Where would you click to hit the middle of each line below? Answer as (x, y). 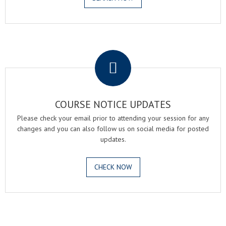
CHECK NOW (113, 167)
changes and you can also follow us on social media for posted (113, 129)
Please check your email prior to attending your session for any (113, 118)
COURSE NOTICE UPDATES (113, 104)
